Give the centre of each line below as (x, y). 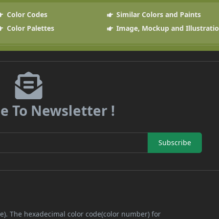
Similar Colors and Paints (158, 14)
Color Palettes (29, 28)
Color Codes (26, 14)
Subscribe (175, 143)
